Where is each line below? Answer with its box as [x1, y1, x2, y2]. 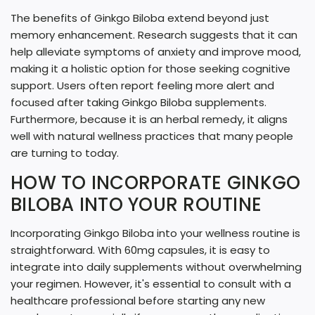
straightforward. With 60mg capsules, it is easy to [11, 243, 270, 257]
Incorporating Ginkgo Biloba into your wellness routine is [11, 226, 300, 240]
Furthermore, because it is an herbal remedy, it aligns [11, 112, 288, 127]
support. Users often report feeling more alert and [11, 78, 274, 93]
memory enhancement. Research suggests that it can [11, 27, 297, 42]
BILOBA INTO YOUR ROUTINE [11, 192, 262, 217]
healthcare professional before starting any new [11, 293, 265, 308]
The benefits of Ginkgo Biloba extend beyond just [11, 11, 269, 25]
